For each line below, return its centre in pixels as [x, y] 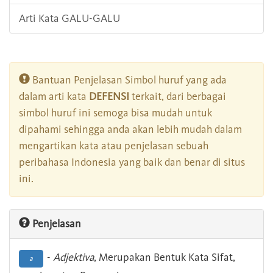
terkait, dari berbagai [178, 97]
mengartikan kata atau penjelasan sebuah [114, 146]
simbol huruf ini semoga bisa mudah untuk [115, 113]
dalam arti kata [54, 97]
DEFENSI [109, 97]
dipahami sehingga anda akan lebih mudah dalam [130, 129]
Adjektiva [73, 257]
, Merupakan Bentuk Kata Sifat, [165, 257]
